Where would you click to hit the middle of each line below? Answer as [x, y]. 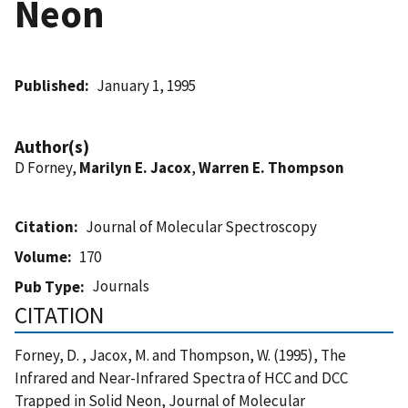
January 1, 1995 [147, 85]
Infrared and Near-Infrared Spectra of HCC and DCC [181, 377]
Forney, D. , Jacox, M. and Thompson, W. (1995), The [180, 355]
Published [50, 85]
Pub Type [47, 286]
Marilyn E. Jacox [135, 167]
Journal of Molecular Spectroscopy [202, 226]
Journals [121, 286]
